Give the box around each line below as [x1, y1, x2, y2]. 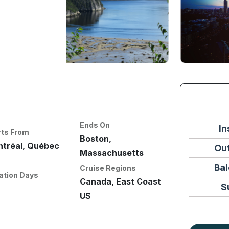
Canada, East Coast [80, 176, 162, 187]
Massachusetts [80, 147, 144, 158]
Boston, [80, 133, 112, 144]
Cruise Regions [80, 163, 136, 172]
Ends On [80, 120, 110, 129]
